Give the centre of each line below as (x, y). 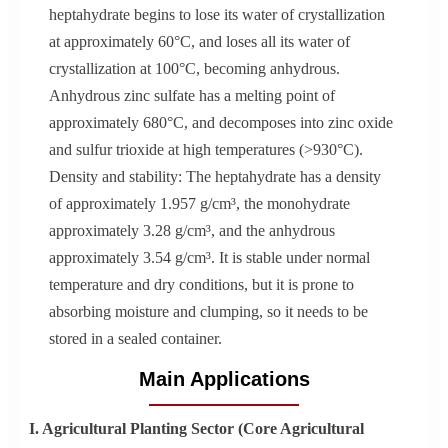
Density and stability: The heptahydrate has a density (214, 176)
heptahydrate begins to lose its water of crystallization (216, 14)
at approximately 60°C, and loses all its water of (199, 41)
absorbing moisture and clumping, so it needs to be (208, 311)
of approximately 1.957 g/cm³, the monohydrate (199, 203)
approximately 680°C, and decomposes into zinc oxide (220, 122)
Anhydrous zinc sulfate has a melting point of (191, 95)
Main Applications (224, 378)
